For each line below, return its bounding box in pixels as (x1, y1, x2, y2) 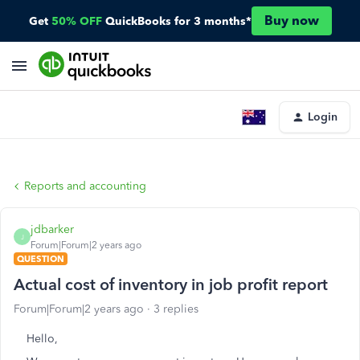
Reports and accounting (24, 179, 146, 193)
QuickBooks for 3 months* (104, 14, 252, 28)
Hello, (27, 332, 58, 346)
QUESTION (17, 253, 64, 264)
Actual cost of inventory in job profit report (14, 275, 328, 294)
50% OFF (51, 14, 102, 28)
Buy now (264, 13, 319, 28)
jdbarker (31, 223, 74, 236)
